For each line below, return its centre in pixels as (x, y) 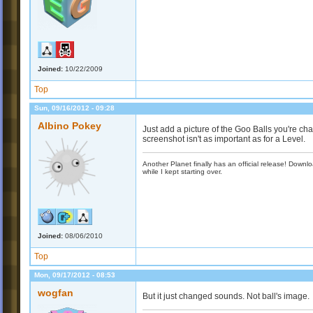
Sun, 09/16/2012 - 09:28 (74, 108)
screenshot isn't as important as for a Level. (224, 139)
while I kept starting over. (182, 171)
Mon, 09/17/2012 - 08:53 (75, 275)
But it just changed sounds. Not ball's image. (226, 296)
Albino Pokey (70, 126)
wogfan (56, 293)
